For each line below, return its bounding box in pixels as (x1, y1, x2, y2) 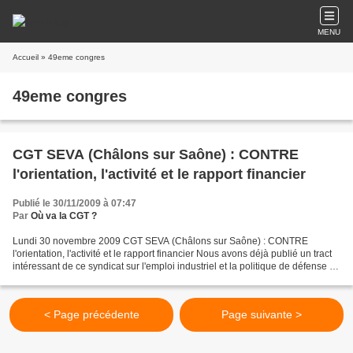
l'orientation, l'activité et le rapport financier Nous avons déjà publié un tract (13, 248, 332, 259)
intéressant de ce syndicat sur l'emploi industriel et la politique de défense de (13, 261, 340, 272)
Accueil (13, 53, 39, 61)
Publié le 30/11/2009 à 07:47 (13, 198, 136, 209)
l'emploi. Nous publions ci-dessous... (13, 273, 169, 284)
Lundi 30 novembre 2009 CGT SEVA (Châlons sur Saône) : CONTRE (13, 236, 308, 247)
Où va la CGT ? (31, 210, 97, 221)
